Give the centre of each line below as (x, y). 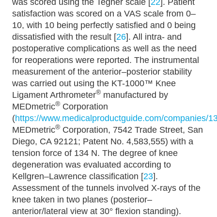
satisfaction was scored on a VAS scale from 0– (104, 14)
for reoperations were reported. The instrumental (106, 60)
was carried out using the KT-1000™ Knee (94, 83)
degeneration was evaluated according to (92, 165)
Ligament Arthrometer (54, 95)
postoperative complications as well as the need (104, 48)
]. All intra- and (154, 37)
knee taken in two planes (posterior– (82, 200)
